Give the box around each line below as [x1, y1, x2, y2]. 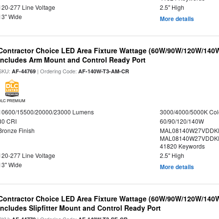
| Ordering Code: [36, 67, 79, 75]
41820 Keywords [159, 142, 205, 150]
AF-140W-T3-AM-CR [78, 67, 130, 75]
